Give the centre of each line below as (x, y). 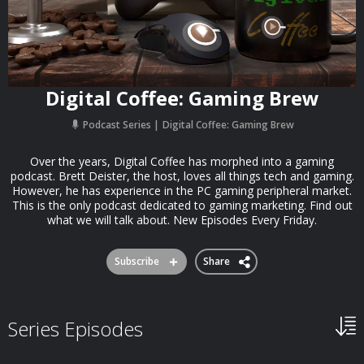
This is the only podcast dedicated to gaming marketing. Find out (182, 205)
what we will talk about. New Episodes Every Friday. (182, 220)
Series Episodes (76, 329)
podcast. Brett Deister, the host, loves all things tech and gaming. (182, 176)
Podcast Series (117, 125)
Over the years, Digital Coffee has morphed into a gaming (182, 161)
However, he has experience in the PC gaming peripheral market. (182, 191)
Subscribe (136, 261)
